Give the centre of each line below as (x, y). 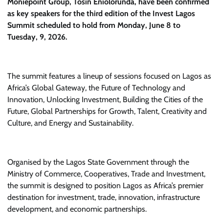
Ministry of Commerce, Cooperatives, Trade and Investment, (106, 174)
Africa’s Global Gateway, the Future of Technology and (96, 88)
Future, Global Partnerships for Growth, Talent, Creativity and (107, 111)
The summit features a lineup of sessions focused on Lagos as (109, 76)
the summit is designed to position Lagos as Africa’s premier (105, 186)
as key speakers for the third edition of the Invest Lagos (101, 13)
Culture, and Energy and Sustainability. (70, 123)
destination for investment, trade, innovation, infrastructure (104, 197)
